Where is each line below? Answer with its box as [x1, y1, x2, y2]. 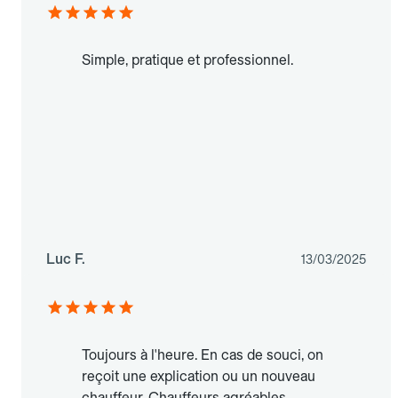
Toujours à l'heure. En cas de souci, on [82, 346, 323, 364]
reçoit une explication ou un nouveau [82, 368, 315, 386]
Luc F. [46, 251, 85, 268]
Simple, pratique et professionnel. [82, 52, 293, 69]
